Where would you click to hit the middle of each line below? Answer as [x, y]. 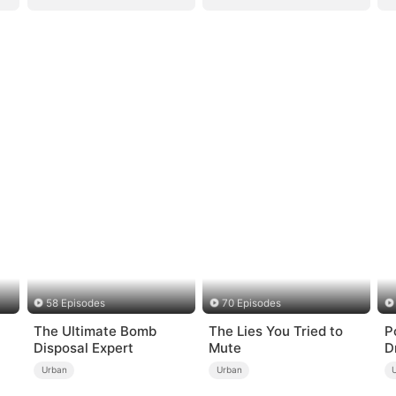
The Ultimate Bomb [95, 331]
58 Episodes [76, 304]
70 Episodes [251, 304]
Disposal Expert [84, 347]
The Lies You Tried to [276, 331]
